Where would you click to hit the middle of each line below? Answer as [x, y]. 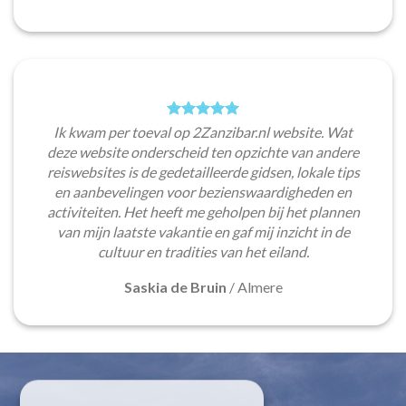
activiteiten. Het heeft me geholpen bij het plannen [203, 212]
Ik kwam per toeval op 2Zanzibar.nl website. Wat [203, 132]
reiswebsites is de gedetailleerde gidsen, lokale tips [203, 172]
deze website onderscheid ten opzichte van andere [203, 152]
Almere [260, 287]
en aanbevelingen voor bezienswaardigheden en [203, 192]
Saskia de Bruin [175, 287]
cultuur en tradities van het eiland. [203, 252]
